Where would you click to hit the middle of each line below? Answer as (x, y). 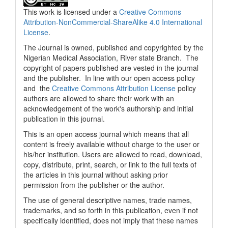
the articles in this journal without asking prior (96, 175)
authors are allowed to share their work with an (99, 98)
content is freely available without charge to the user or (111, 144)
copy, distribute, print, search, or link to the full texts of (110, 164)
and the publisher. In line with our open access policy (109, 78)
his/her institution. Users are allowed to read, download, (113, 154)
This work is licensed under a (71, 12)
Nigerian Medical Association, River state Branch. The (111, 58)
